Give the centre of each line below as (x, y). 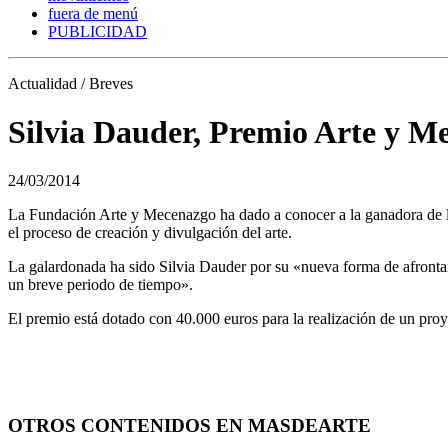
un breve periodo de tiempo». (100, 285)
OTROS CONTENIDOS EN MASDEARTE (189, 426)
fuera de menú (93, 13)
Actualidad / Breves (70, 83)
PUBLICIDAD (97, 31)
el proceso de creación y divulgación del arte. (150, 233)
